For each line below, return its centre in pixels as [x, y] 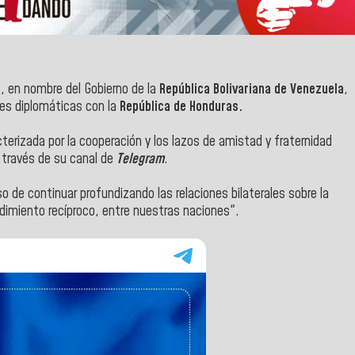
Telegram [140, 159]
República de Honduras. [183, 107]
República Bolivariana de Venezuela [252, 89]
